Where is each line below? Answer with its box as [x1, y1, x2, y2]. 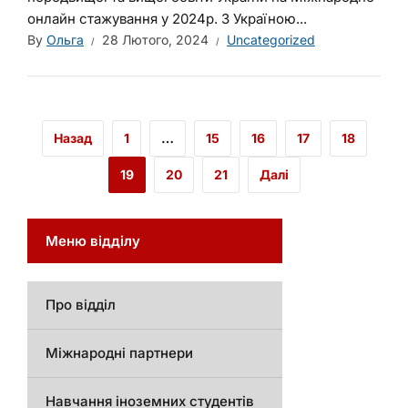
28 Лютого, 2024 [102, 32, 209, 47]
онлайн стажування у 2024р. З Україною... [27, 10, 307, 27]
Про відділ [46, 296, 116, 313]
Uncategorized [227, 32, 315, 47]
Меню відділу [46, 232, 140, 250]
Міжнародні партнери [46, 344, 193, 362]
